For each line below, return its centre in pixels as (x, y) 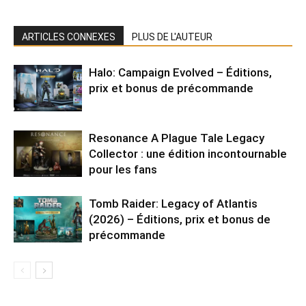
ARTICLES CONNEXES (69, 37)
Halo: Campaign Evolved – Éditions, (180, 72)
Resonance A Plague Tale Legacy (177, 138)
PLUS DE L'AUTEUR (172, 37)
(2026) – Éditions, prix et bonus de (180, 219)
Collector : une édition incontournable (188, 153)
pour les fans (123, 169)
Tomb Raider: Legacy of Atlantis (173, 203)
